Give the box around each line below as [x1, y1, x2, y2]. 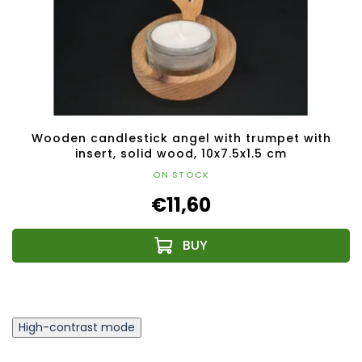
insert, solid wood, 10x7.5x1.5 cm [75, 145, 287, 162]
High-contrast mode [19, 319, 135, 336]
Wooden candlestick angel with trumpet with [31, 130, 331, 147]
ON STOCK [152, 168, 210, 182]
